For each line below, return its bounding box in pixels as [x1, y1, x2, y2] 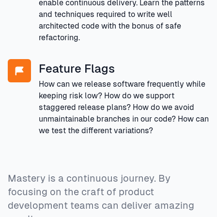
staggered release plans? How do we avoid [39, 102, 194, 112]
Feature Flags [39, 62, 115, 75]
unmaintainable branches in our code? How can [39, 114, 209, 124]
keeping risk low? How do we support [39, 91, 174, 100]
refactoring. [39, 32, 80, 42]
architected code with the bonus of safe [39, 21, 181, 31]
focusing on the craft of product [8, 186, 154, 197]
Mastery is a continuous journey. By [8, 172, 170, 184]
